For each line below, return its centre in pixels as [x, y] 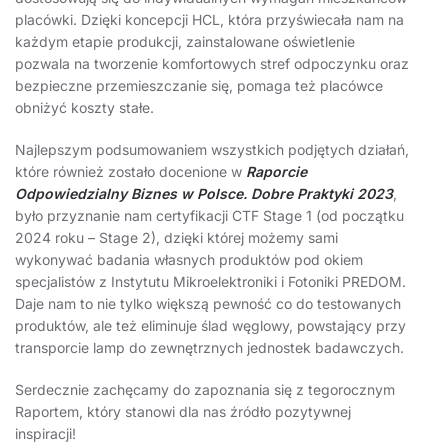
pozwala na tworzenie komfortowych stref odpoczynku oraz [212, 64]
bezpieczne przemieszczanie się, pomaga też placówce [199, 86]
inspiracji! [45, 434]
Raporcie [276, 172]
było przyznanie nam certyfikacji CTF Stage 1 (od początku [209, 216]
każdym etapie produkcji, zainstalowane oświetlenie [185, 42]
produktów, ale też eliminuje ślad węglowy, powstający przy [210, 326]
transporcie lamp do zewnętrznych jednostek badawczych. [209, 348]
